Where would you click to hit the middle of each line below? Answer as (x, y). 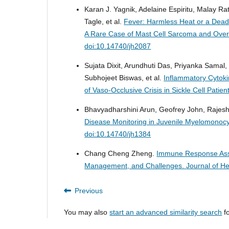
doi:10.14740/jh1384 (118, 134)
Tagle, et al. (104, 22)
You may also (87, 212)
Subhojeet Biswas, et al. (124, 78)
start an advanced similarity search (166, 212)
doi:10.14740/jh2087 (118, 46)
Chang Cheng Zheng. (121, 154)
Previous (89, 191)
